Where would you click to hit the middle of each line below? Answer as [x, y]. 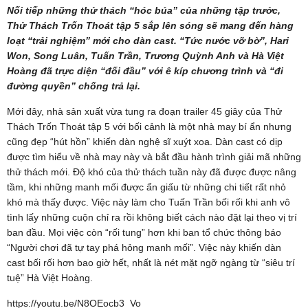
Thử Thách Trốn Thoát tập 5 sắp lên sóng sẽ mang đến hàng [150, 25]
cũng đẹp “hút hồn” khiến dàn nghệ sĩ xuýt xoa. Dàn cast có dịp [145, 141]
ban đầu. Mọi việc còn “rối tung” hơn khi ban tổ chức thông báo [144, 232]
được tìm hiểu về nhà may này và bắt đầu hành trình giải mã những [154, 156]
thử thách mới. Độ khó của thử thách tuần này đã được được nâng [152, 172]
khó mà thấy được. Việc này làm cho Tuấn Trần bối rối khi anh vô [148, 202]
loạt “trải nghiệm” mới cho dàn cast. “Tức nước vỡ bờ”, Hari [148, 40]
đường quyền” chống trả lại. [74, 86]
